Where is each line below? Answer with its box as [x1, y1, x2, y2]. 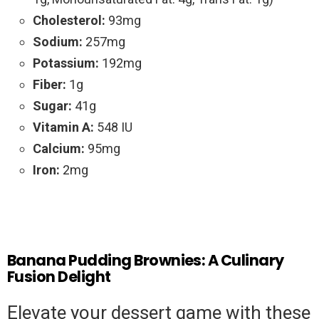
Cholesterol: [33, 13, 105, 28]
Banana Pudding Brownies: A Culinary [7, 250, 284, 271]
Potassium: [33, 56, 99, 71]
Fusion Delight [7, 266, 111, 288]
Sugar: [33, 98, 72, 114]
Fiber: [33, 77, 66, 93]
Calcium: [33, 141, 85, 157]
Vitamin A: [33, 120, 94, 135]
